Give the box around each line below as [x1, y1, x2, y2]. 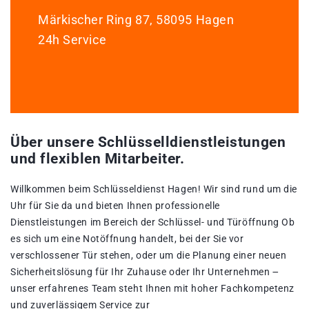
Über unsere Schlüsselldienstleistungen [10, 134, 286, 151]
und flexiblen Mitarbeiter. [10, 150, 185, 168]
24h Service [38, 32, 107, 48]
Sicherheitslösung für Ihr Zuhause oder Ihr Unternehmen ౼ [10, 266, 279, 278]
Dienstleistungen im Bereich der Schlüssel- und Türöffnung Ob [10, 217, 295, 228]
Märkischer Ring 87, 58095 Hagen [38, 12, 235, 28]
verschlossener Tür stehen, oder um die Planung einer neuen [10, 250, 287, 261]
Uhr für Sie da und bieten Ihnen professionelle [10, 200, 220, 212]
